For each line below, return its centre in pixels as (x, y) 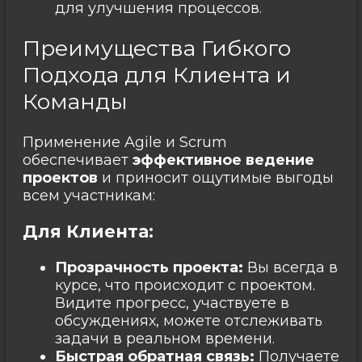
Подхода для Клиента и (157, 75)
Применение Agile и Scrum (125, 142)
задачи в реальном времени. (165, 338)
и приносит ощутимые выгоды (216, 177)
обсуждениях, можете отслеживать (189, 320)
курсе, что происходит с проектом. (185, 285)
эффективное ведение (223, 160)
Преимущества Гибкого (157, 48)
